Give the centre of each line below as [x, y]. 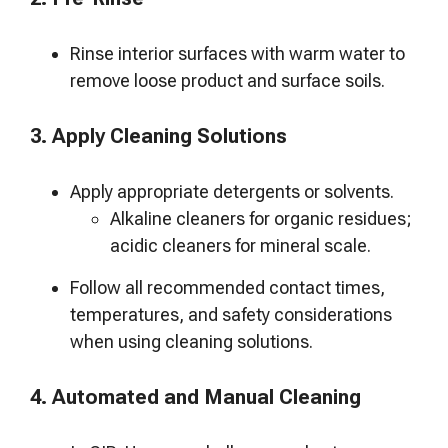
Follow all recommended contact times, [227, 287]
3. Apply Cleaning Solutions [158, 136]
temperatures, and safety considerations [231, 314]
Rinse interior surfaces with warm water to [237, 53]
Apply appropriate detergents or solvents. [234, 191]
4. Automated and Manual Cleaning [195, 397]
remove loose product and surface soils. [229, 80]
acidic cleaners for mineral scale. [240, 245]
